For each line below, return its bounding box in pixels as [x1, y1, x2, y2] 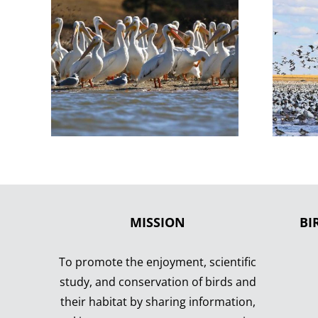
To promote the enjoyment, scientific [59, 253, 256, 270]
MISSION [130, 213, 185, 231]
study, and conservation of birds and [59, 273, 256, 290]
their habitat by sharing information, [60, 293, 256, 309]
